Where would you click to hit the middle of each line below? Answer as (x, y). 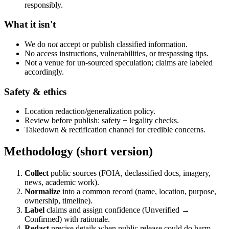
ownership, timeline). (59, 201)
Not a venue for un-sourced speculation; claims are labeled (119, 63)
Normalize (42, 192)
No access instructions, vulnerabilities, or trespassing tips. (117, 54)
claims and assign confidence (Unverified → (118, 210)
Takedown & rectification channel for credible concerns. (115, 130)
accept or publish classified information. (123, 44)
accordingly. (44, 72)
